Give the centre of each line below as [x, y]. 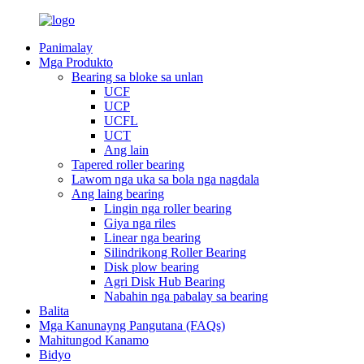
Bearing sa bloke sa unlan [137, 77]
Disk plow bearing [152, 267]
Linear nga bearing [152, 238]
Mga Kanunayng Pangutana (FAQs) [132, 325]
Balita [54, 311]
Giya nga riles [140, 223]
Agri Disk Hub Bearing [165, 282]
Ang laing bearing [118, 194]
